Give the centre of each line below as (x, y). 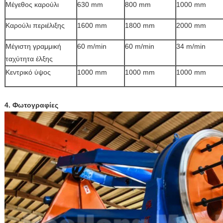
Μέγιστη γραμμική (33, 46)
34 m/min (191, 46)
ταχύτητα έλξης (29, 59)
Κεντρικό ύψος (28, 72)
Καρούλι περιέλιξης (35, 25)
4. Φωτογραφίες (31, 105)
